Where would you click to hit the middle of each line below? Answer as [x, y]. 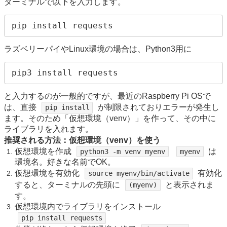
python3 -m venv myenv [122, 151]
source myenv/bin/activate [139, 174]
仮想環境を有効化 [48, 173]
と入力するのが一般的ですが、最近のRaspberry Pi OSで [107, 96]
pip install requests [62, 218]
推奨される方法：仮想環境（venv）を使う [82, 140]
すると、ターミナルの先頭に [69, 185]
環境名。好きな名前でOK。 [65, 162]
